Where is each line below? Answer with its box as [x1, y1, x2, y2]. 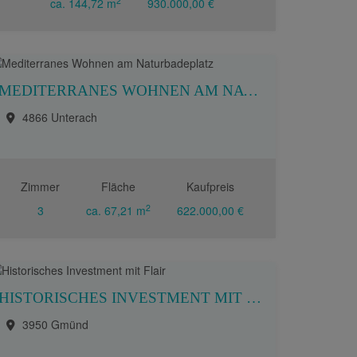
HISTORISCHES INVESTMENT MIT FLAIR [246, 289, 261, 306]
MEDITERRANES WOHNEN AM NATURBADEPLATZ [243, 82, 258, 99]
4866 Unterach [22, 109, 97, 125]
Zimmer [21, 178, 61, 194]
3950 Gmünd [22, 316, 88, 332]
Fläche [101, 178, 135, 194]
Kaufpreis [186, 178, 234, 194]
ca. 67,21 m [86, 202, 146, 218]
